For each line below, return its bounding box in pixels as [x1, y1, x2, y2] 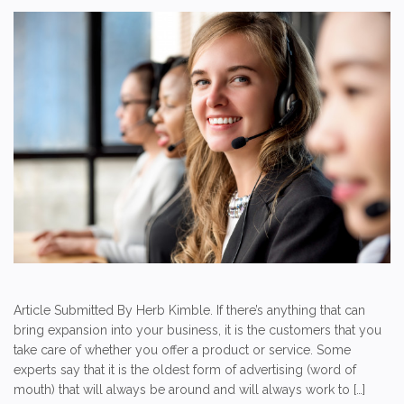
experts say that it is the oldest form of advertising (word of [14, 362, 356, 377]
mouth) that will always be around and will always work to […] [14, 381, 365, 397]
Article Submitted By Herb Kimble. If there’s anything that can [14, 302, 365, 317]
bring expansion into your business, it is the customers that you [14, 322, 381, 337]
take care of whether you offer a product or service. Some [14, 342, 351, 357]
